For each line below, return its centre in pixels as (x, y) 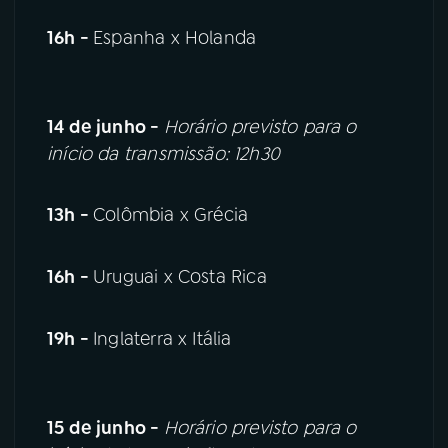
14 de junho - (105, 126)
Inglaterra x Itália (162, 339)
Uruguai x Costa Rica (180, 277)
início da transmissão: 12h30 (166, 153)
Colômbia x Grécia (171, 215)
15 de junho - (105, 428)
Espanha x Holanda (175, 37)
